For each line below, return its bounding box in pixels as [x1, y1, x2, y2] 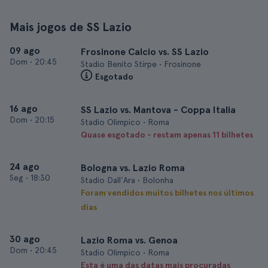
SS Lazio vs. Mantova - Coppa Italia [81, 104, 236, 115]
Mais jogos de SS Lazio [10, 20, 132, 34]
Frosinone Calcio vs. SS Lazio [81, 46, 209, 57]
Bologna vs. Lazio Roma [81, 162, 185, 173]
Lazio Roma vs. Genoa [81, 234, 178, 246]
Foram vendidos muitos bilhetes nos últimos [81, 188, 254, 197]
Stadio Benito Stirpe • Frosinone [81, 59, 201, 69]
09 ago [10, 45, 40, 56]
